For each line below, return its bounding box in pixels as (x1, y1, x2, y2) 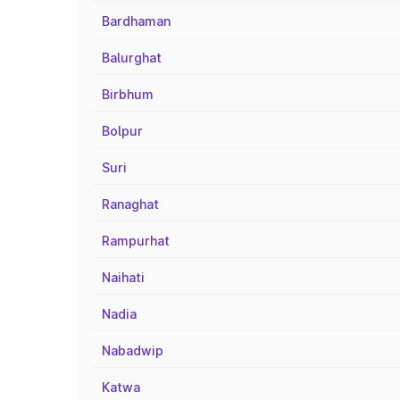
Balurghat (102, 50, 162, 65)
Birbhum (102, 87, 154, 102)
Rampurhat (102, 233, 170, 248)
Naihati (102, 270, 145, 285)
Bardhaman (102, 13, 171, 29)
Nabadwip (102, 343, 163, 358)
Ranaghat (102, 196, 159, 212)
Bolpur (102, 123, 143, 138)
